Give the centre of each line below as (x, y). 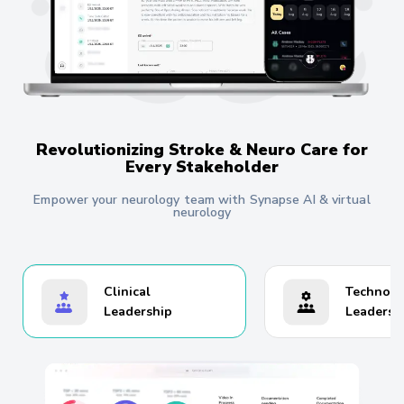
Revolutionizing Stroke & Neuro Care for (202, 150)
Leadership (138, 311)
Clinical (127, 291)
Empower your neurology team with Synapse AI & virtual (202, 200)
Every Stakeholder (202, 167)
